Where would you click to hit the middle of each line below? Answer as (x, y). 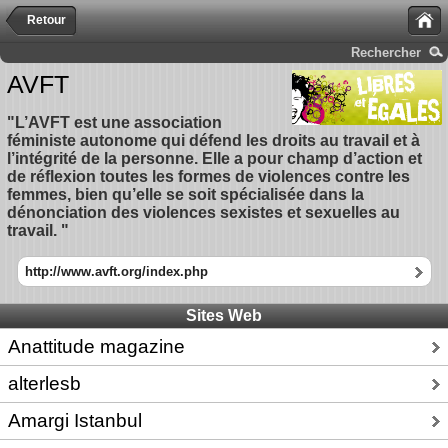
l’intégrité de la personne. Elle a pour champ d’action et (214, 159)
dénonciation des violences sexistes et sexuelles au (203, 213)
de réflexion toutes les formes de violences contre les (208, 177)
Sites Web (224, 316)
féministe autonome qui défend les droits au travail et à (213, 141)
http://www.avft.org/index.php (116, 271)
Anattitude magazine (96, 347)
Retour (46, 20)
